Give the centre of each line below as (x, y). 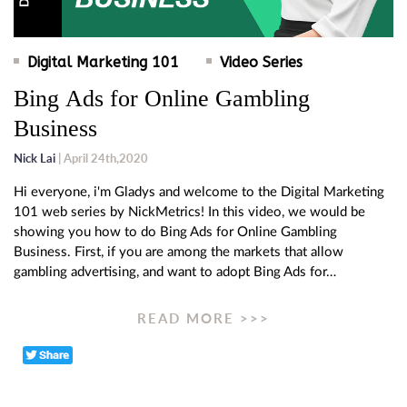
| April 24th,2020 (102, 159)
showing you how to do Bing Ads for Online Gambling (175, 233)
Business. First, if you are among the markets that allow (179, 253)
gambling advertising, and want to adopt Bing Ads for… (175, 273)
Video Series (261, 63)
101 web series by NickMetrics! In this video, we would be (189, 213)
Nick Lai (35, 159)
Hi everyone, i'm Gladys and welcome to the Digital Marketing (199, 193)
